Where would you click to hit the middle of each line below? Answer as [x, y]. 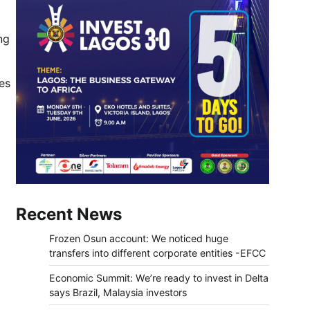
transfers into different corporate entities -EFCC [157, 253]
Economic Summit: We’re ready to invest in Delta [159, 278]
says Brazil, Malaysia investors [118, 293]
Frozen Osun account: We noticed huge [139, 239]
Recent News [69, 215]
